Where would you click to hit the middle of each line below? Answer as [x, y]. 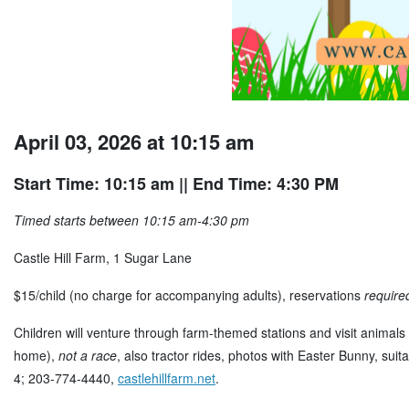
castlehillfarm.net [167, 378]
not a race [88, 356]
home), [36, 356]
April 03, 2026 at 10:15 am [134, 142]
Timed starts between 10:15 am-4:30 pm [131, 220]
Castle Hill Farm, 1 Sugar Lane [103, 258]
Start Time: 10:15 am [94, 184]
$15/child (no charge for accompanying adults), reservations [189, 295]
